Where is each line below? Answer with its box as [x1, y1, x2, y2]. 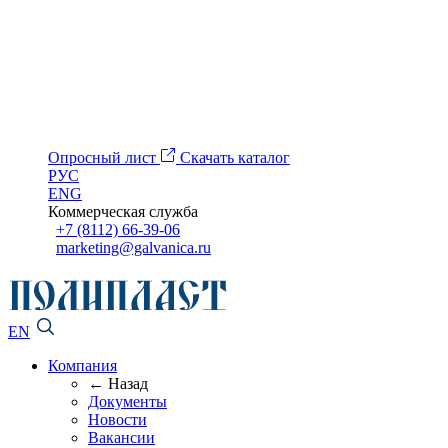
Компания [48, 356, 117, 374]
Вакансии [88, 428, 155, 446]
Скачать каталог [180, 149, 290, 166]
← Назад [88, 374, 148, 392]
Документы [88, 392, 167, 410]
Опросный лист [48, 149, 160, 166]
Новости [88, 410, 147, 428]
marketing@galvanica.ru [56, 239, 211, 256]
